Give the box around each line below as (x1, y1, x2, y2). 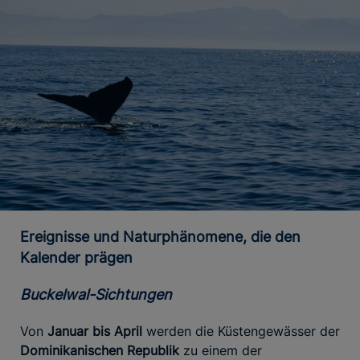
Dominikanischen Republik (20, 342, 183, 358)
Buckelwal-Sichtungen (30, 285, 172, 303)
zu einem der (183, 342, 262, 358)
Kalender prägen (20, 248, 133, 266)
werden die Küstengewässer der (142, 322, 340, 339)
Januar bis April (47, 322, 142, 339)
